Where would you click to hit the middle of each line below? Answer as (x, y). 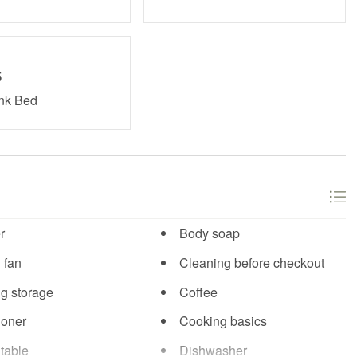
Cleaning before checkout (252, 262)
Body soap (210, 233)
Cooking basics (224, 321)
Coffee (199, 292)
